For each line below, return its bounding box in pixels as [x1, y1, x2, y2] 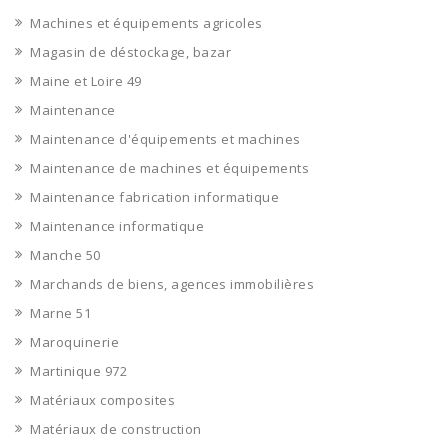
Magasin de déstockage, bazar [30, 43, 231, 61]
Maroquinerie [30, 333, 119, 351]
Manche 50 [30, 246, 101, 264]
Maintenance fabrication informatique [30, 188, 279, 206]
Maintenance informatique [30, 217, 204, 235]
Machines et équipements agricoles [30, 14, 263, 32]
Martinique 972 [30, 362, 127, 380]
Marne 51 [30, 304, 91, 322]
